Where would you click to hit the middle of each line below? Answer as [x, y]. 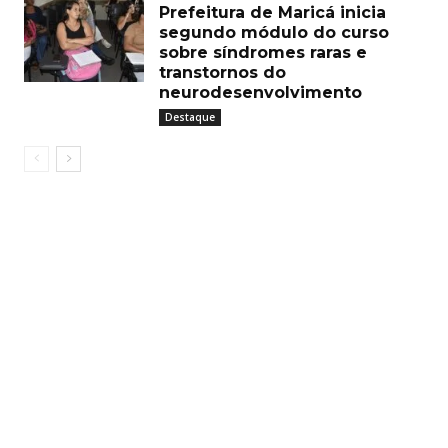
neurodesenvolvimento [260, 92]
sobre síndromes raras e [263, 52]
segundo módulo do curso [274, 32]
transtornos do [222, 72]
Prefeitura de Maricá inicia [272, 12]
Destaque [190, 116]
